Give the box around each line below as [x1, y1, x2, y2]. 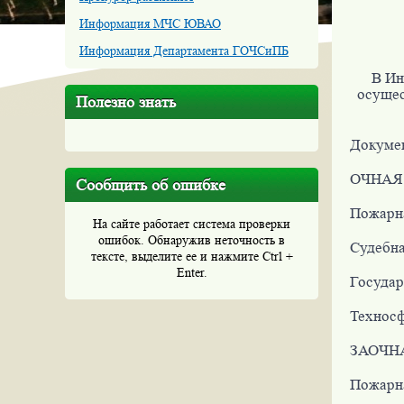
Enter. [176, 265, 207, 280]
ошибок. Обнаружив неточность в [98, 233, 285, 247]
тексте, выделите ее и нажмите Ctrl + [90, 249, 293, 263]
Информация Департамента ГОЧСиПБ [79, 43, 289, 58]
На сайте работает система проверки [93, 216, 290, 231]
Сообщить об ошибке [76, 176, 225, 194]
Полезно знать [76, 93, 176, 111]
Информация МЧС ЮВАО [79, 16, 221, 31]
